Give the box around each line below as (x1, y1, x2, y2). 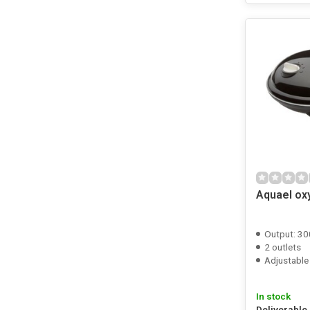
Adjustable (264, 255, 309, 266)
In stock (255, 291, 291, 302)
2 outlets (264, 241, 301, 253)
